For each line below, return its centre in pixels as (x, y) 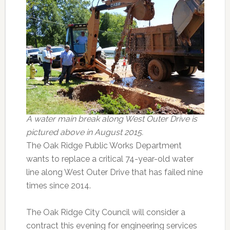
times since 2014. (58, 186)
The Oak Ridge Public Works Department (104, 146)
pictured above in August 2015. (84, 132)
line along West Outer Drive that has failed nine (114, 172)
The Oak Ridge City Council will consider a (106, 213)
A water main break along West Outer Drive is (111, 119)
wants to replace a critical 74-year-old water (110, 159)
